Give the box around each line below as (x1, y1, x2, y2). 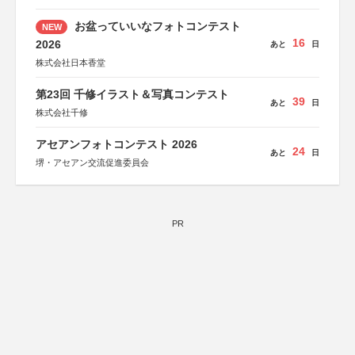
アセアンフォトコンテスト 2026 (36, 138, 197, 151)
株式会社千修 (36, 108, 88, 117)
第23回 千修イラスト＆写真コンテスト (36, 88, 229, 101)
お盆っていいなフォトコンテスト (71, 20, 241, 32)
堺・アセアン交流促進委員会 (36, 158, 149, 167)
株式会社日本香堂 (36, 58, 105, 67)
